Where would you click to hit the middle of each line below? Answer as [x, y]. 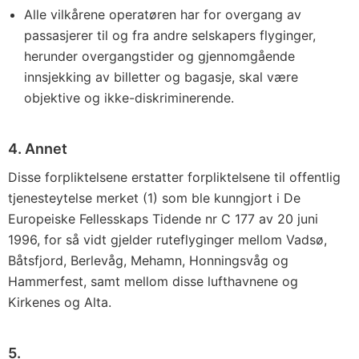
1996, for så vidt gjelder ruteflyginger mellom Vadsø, [167, 240]
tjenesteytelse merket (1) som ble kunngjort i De [154, 198]
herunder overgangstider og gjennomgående [159, 56]
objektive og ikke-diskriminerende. [129, 98]
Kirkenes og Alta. [60, 302]
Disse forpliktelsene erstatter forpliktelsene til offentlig [174, 177]
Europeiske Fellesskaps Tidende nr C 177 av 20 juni [163, 219]
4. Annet [38, 149]
